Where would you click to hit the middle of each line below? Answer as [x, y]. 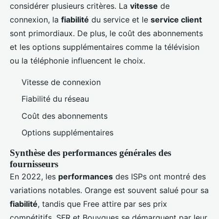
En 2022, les [34, 177]
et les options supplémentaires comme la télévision [105, 47]
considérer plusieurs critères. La [70, 6]
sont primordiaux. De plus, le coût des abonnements [106, 33]
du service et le [120, 20]
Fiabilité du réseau [55, 99]
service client [176, 20]
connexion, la [35, 20]
